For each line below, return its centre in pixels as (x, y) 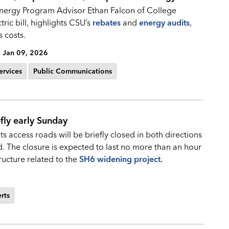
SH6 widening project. (121, 159)
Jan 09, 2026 (25, 53)
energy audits (164, 22)
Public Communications (73, 71)
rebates (107, 22)
